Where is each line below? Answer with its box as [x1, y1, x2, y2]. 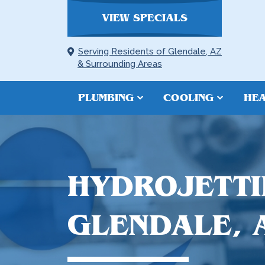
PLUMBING [78, 92, 134, 104]
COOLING [163, 92, 214, 104]
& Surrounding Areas [77, 59, 162, 69]
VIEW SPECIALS [102, 12, 188, 24]
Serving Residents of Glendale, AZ [78, 46, 222, 57]
